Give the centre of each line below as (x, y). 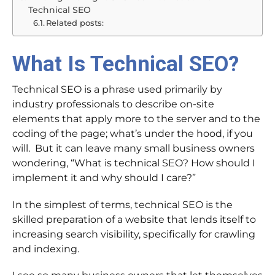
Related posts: (75, 23)
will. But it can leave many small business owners (134, 149)
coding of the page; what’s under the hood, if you (133, 134)
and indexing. (46, 249)
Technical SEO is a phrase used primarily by (117, 90)
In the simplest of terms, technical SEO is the (122, 204)
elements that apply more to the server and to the (136, 119)
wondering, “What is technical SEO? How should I (134, 163)
